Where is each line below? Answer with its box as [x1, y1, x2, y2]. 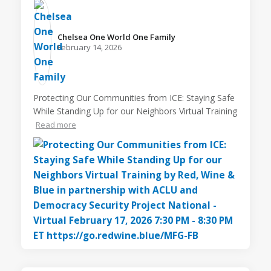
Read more [36, 119, 76, 130]
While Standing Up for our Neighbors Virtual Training [33, 105, 237, 117]
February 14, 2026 [57, 41, 122, 53]
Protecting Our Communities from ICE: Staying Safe [33, 91, 235, 103]
